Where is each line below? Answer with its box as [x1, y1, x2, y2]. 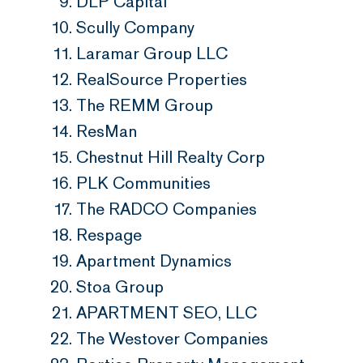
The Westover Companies [76, 328, 268, 349]
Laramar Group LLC [76, 43, 228, 64]
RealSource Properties [76, 69, 247, 90]
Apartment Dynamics [76, 250, 232, 271]
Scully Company [76, 17, 194, 38]
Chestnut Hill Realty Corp [76, 147, 265, 168]
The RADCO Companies [76, 199, 257, 220]
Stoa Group [76, 276, 164, 297]
